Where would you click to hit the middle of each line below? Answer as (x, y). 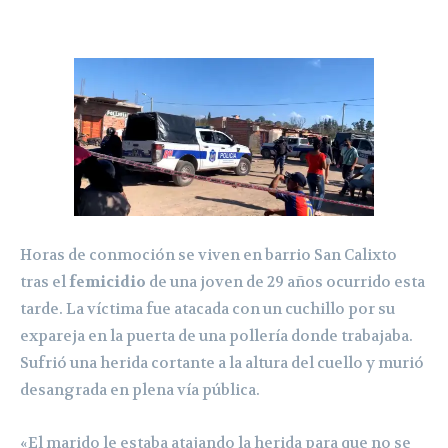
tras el (44, 281)
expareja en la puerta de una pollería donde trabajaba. (216, 335)
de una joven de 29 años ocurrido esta (285, 281)
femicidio (107, 281)
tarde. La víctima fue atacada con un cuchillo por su (207, 308)
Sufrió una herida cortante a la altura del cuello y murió (222, 362)
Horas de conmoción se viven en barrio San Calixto (208, 254)
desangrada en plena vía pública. (140, 389)
